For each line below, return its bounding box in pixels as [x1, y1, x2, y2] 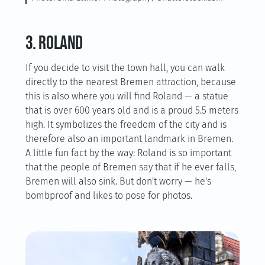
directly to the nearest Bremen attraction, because [25, 76, 236, 88]
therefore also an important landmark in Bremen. [25, 133, 233, 144]
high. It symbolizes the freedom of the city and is [25, 119, 227, 130]
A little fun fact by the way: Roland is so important [25, 147, 231, 159]
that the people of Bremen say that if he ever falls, [25, 161, 236, 173]
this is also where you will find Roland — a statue [25, 91, 228, 102]
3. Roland [25, 32, 83, 55]
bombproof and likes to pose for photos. [25, 190, 192, 201]
